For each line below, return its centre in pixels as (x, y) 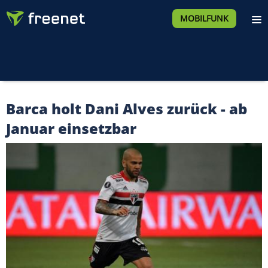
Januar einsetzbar (71, 128)
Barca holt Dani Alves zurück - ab (127, 109)
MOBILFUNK (204, 18)
